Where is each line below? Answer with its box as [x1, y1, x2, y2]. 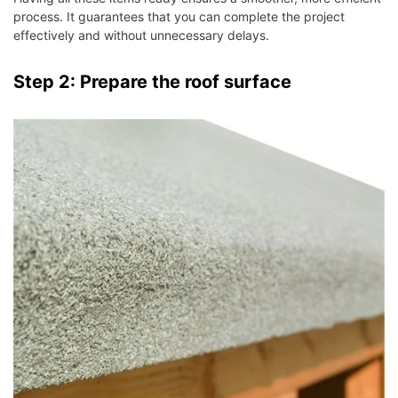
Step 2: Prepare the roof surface [13, 71, 291, 93]
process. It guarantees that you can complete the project [13, 9, 345, 25]
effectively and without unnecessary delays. [13, 28, 269, 44]
